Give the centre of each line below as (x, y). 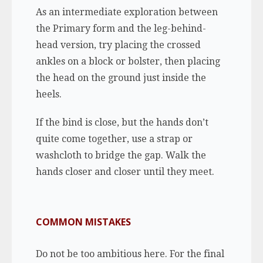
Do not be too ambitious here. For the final (130, 254)
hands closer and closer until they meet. (125, 171)
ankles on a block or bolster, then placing (128, 61)
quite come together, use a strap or (114, 139)
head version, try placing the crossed (118, 45)
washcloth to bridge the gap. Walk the (121, 155)
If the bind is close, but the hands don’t (122, 122)
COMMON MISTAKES (83, 222)
